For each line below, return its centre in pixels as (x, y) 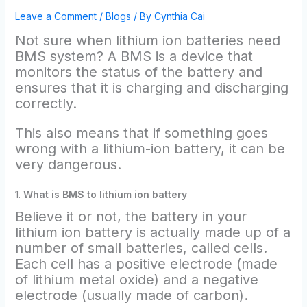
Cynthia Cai (179, 16)
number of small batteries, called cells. (141, 248)
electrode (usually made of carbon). (131, 295)
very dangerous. (68, 164)
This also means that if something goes (141, 133)
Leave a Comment (56, 16)
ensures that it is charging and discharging (151, 87)
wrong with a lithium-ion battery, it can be (150, 148)
